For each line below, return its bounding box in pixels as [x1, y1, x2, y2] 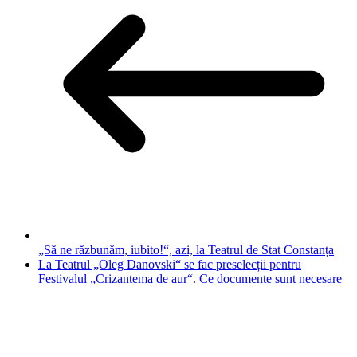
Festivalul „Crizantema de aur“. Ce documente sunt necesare [38, 271, 342, 285]
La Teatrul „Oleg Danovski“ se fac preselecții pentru [38, 257, 301, 271]
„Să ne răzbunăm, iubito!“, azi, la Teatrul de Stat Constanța [38, 242, 334, 257]
